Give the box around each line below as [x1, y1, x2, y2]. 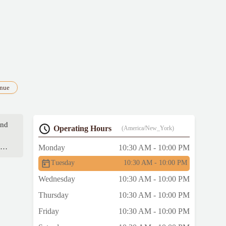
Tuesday [51, 159, 75, 167]
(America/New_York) [122, 125, 174, 132]
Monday [38, 143, 65, 152]
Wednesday [38, 175, 75, 184]
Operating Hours [53, 124, 111, 133]
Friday [38, 207, 59, 216]
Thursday [38, 191, 69, 200]
